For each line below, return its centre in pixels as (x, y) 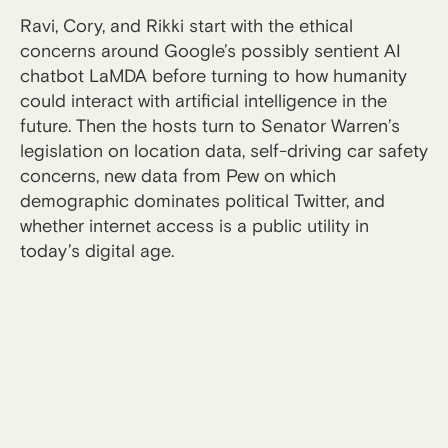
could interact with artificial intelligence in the (203, 101)
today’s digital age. (102, 251)
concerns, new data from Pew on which (178, 176)
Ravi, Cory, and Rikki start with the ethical (186, 26)
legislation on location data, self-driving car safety (224, 151)
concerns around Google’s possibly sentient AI (210, 51)
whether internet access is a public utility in (194, 226)
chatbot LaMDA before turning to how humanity (213, 76)
